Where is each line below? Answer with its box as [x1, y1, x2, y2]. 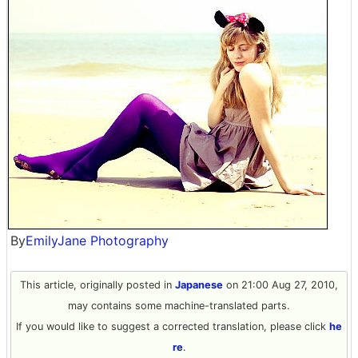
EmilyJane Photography [26, 233, 169, 249]
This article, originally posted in [20, 279, 175, 291]
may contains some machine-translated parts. [68, 300, 290, 312]
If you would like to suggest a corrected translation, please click [16, 320, 329, 332]
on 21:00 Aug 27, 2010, [223, 279, 338, 291]
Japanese [175, 279, 223, 291]
